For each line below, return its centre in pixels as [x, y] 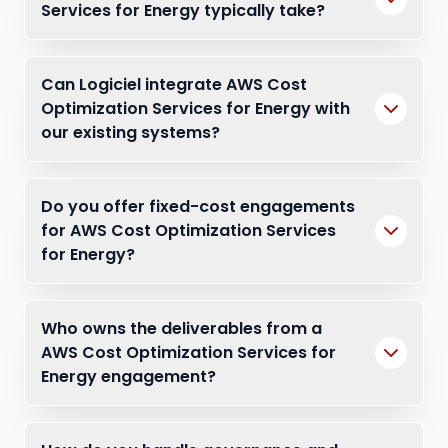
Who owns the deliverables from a [181, 328]
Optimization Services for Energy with [195, 108]
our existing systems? [130, 132]
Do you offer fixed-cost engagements [198, 206]
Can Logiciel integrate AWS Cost [174, 84]
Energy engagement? [128, 376]
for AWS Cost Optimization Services [188, 230]
